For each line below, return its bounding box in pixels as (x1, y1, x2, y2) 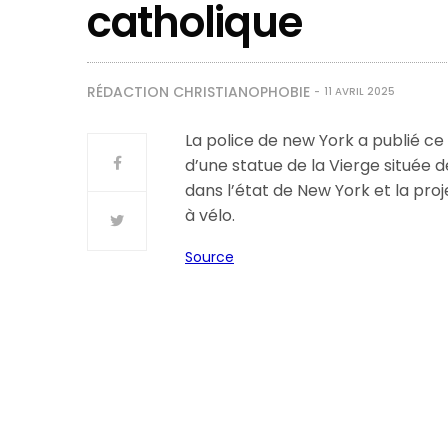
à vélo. (185, 204, 236, 227)
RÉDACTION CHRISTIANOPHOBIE (87, 82, 310, 102)
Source (185, 247, 234, 267)
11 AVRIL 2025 (324, 84, 395, 99)
